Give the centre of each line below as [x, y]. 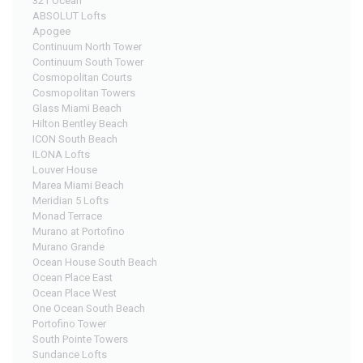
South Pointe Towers [80, 339]
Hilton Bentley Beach [80, 123]
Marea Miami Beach [78, 185]
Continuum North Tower [87, 46]
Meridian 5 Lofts [70, 200]
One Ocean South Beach [89, 308]
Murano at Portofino [79, 231]
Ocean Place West [75, 293]
